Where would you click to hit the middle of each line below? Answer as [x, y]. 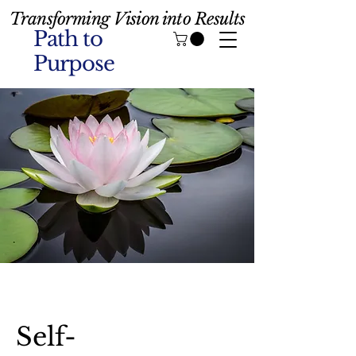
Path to [68, 39]
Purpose [74, 64]
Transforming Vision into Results [127, 19]
